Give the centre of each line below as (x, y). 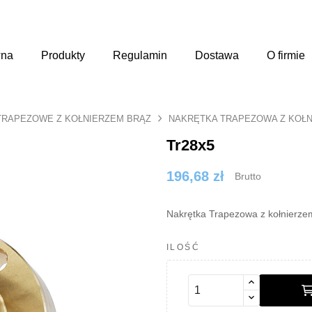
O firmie (286, 55)
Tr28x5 (190, 145)
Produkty (63, 55)
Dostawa (217, 55)
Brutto (248, 176)
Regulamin (140, 55)
